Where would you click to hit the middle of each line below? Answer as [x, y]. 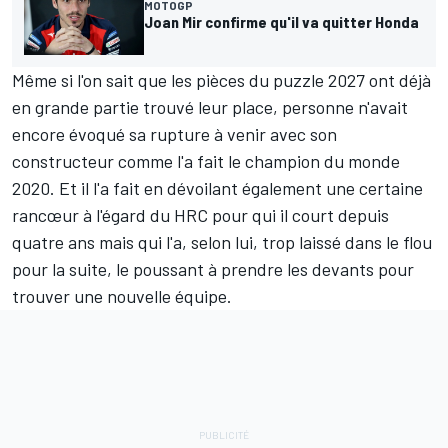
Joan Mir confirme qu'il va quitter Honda [281, 21]
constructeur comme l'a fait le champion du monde [206, 160]
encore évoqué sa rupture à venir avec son [174, 133]
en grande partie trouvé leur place [142, 106]
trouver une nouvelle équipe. [122, 295]
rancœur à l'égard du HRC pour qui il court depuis [200, 214]
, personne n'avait [340, 106]
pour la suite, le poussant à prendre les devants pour [213, 268]
